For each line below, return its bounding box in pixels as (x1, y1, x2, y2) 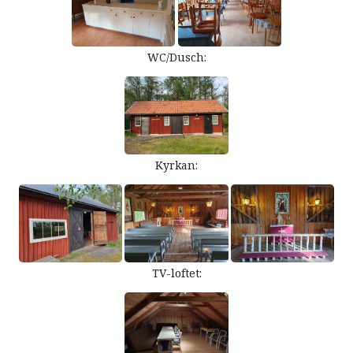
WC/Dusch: (147, 50, 206, 65)
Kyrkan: (155, 158, 198, 173)
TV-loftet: (151, 266, 202, 281)
